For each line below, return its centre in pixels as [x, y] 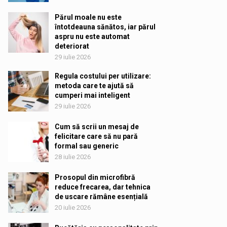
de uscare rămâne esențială [101, 197]
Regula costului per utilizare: [103, 76]
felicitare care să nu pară [96, 136]
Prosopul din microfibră [95, 177]
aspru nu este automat [92, 36]
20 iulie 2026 [72, 207]
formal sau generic [86, 146]
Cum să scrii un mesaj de [97, 127]
